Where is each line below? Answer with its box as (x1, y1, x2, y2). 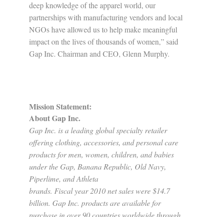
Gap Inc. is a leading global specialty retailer (29, 125, 167, 135)
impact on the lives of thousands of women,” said (29, 36, 178, 46)
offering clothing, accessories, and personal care (29, 137, 178, 147)
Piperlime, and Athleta (29, 173, 98, 184)
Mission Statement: (29, 101, 92, 112)
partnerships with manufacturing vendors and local (29, 12, 183, 22)
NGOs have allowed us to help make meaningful (29, 24, 177, 34)
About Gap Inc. (29, 112, 80, 124)
